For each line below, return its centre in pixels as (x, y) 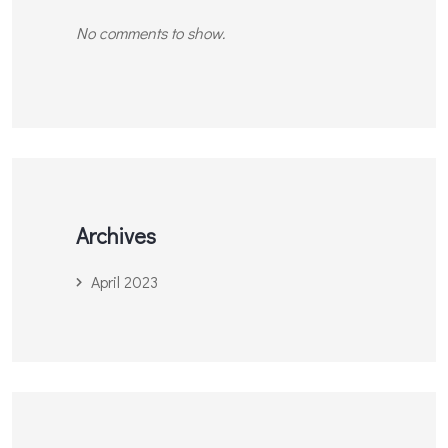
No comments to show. (150, 32)
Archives (115, 236)
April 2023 (124, 282)
